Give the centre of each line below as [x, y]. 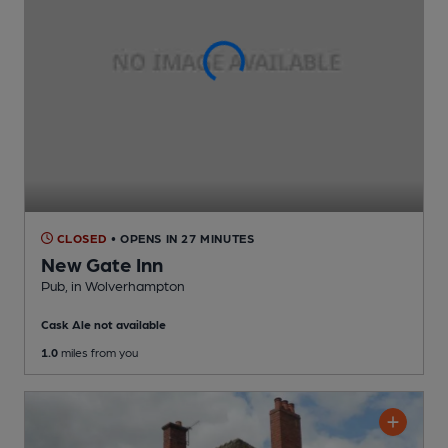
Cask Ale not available [103, 323]
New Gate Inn [102, 263]
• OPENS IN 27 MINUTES [182, 237]
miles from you [98, 351]
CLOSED [80, 237]
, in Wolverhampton [125, 284]
